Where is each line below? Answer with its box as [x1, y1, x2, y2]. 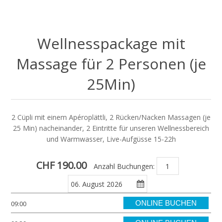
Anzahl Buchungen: [93, 161, 155, 171]
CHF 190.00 [36, 159, 87, 172]
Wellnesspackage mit [37, 33, 185, 54]
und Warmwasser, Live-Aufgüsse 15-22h [46, 134, 176, 144]
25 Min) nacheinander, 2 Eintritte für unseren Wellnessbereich [13, 123, 209, 133]
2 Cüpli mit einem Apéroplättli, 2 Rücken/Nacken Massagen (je [11, 112, 211, 122]
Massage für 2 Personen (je [16, 54, 206, 74]
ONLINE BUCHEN [135, 199, 197, 208]
